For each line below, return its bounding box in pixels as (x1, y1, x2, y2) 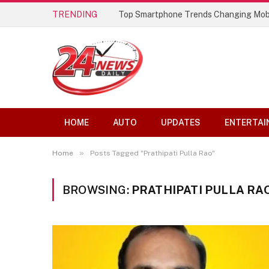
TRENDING (52, 9, 97, 19)
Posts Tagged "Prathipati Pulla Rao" (90, 149, 215, 157)
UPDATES (161, 118, 201, 127)
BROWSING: (62, 183, 131, 196)
